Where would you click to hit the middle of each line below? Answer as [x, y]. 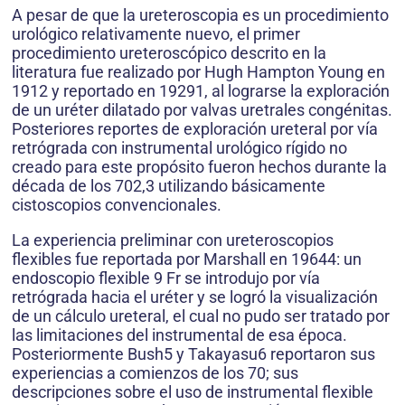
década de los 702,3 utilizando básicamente [169, 186]
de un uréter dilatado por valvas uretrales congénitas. [202, 110]
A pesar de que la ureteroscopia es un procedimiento [200, 15]
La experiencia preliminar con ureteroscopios [173, 240]
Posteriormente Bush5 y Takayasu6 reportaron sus [193, 354]
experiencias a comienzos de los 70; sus [155, 373]
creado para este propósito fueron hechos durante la [199, 167]
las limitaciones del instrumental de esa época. [179, 335]
